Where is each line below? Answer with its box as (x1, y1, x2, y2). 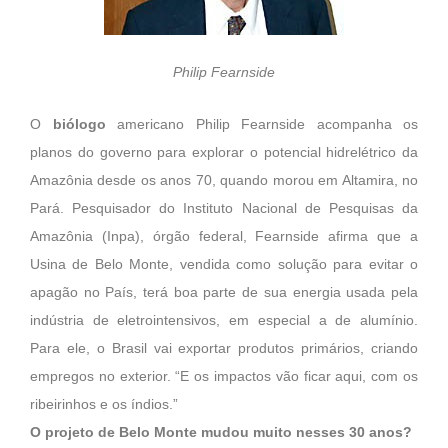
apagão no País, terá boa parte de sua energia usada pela (30, 285, 418, 301)
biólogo (52, 117, 106, 133)
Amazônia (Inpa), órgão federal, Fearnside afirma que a (30, 229, 418, 245)
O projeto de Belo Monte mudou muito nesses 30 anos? (30, 425, 412, 441)
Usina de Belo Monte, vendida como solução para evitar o (30, 257, 418, 273)
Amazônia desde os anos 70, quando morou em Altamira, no (30, 173, 418, 189)
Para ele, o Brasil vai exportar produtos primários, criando (30, 341, 418, 357)
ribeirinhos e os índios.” (30, 397, 178, 413)
